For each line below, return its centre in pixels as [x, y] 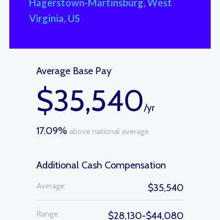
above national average [108, 131]
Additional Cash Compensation [101, 165]
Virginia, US [55, 18]
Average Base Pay [74, 71]
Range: [48, 214]
